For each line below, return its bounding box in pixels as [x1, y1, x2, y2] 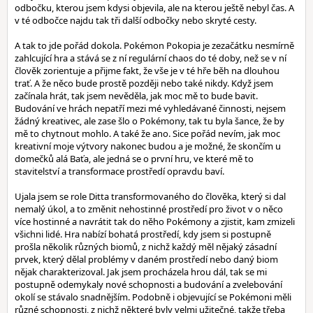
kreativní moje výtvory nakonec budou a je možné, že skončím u [15, 140, 281, 152]
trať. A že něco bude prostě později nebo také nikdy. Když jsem [15, 77, 273, 89]
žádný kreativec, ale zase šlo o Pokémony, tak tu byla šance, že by [15, 115, 284, 127]
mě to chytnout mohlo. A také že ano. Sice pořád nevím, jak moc [15, 127, 280, 140]
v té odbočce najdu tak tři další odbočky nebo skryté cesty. [15, 14, 259, 27]
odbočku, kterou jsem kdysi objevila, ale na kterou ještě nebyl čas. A [15, 1, 294, 14]
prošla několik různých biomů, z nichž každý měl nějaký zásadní [15, 240, 277, 253]
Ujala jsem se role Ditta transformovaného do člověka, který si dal [15, 190, 286, 203]
